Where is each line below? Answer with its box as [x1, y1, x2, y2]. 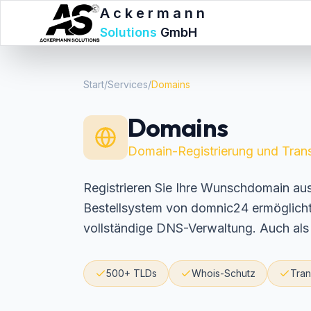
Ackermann [99, 5, 208, 22]
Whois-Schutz [192, 267, 255, 279]
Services [108, 78, 148, 90]
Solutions [99, 25, 160, 40]
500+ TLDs [106, 267, 157, 279]
